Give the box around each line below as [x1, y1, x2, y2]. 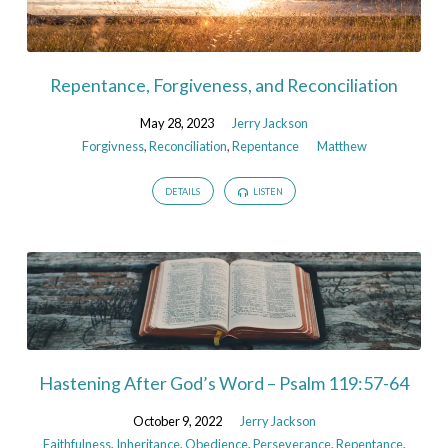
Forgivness [81, 137, 144, 154]
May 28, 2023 [140, 114, 214, 131]
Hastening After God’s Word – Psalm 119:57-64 [39, 371, 409, 394]
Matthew [316, 137, 367, 154]
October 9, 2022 [132, 412, 222, 429]
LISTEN [250, 186, 283, 198]
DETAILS [165, 186, 201, 198]
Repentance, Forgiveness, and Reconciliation [50, 73, 398, 96]
